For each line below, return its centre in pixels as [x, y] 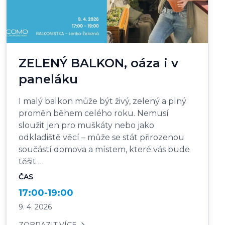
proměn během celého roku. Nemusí [93, 114]
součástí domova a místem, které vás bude [104, 150]
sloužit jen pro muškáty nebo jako [86, 126]
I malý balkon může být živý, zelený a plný [102, 101]
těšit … [31, 162]
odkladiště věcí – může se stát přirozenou [101, 138]
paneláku [48, 79]
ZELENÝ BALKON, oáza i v [98, 63]
